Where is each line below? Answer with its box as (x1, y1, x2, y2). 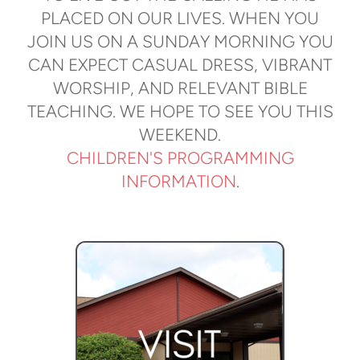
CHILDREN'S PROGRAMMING (66, 148, 294, 169)
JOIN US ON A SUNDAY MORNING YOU (27, 31, 333, 52)
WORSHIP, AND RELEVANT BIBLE (52, 78, 308, 99)
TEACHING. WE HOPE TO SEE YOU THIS (27, 101, 333, 122)
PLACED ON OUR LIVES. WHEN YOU (41, 8, 319, 29)
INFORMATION (121, 171, 236, 192)
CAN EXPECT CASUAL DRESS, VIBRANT (28, 55, 332, 76)
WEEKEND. (139, 125, 221, 145)
